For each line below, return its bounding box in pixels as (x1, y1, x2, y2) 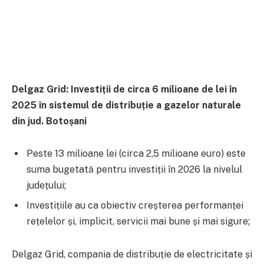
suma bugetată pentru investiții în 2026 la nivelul (27, 164, 242, 176)
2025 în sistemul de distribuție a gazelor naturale (12, 99, 241, 111)
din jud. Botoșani (12, 115, 87, 127)
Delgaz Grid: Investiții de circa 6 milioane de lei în (12, 83, 237, 95)
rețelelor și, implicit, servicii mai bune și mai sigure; (27, 216, 250, 227)
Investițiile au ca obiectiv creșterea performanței (27, 200, 243, 212)
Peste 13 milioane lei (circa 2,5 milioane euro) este (27, 148, 246, 160)
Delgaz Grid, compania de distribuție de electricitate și (12, 249, 252, 260)
